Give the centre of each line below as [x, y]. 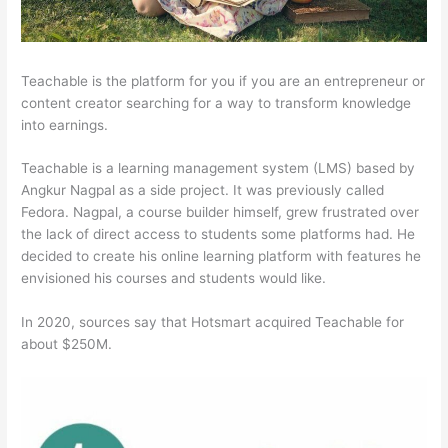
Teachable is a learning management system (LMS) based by [218, 168]
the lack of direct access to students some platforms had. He [218, 234]
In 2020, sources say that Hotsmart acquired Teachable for [213, 322]
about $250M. [67, 344]
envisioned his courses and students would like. [174, 278]
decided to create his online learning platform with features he [221, 256]
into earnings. [65, 124]
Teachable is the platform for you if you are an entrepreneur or [223, 80]
